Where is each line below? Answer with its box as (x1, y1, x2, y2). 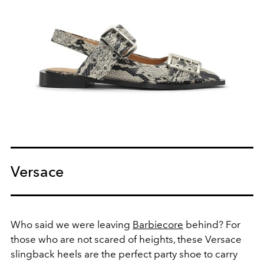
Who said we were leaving (11, 218, 133, 230)
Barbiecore (133, 218, 183, 230)
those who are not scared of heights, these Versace (11, 233, 242, 245)
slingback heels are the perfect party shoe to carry (11, 247, 237, 260)
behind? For (183, 218, 240, 230)
